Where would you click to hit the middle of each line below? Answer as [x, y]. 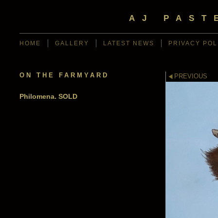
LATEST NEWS [129, 43]
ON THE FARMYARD [64, 75]
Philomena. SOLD [48, 96]
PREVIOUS [191, 76]
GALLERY [72, 43]
